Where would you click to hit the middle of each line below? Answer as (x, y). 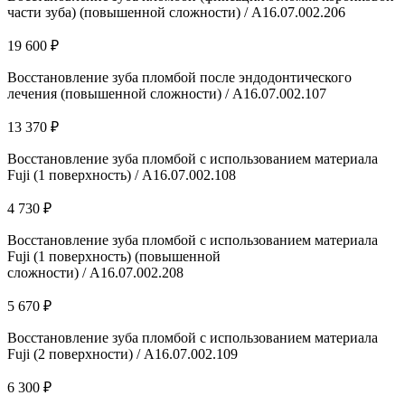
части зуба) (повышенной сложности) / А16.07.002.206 (176, 12)
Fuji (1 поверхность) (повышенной (114, 256)
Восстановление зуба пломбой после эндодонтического (179, 77)
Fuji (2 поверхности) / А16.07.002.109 (122, 353)
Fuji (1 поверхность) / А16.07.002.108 (122, 174)
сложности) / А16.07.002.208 (95, 272)
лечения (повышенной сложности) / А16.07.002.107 (167, 93)
